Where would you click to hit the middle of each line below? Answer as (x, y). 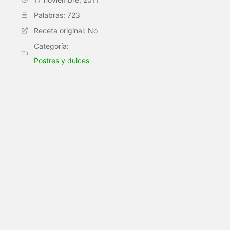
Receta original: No (66, 31)
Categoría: (51, 46)
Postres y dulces (62, 60)
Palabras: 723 (57, 15)
